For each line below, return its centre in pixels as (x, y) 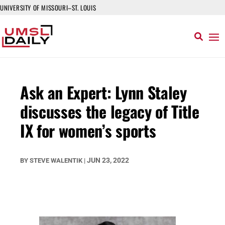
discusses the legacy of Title (110, 111)
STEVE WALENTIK (56, 160)
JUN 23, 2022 (108, 160)
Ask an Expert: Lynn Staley (103, 92)
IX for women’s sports (88, 130)
